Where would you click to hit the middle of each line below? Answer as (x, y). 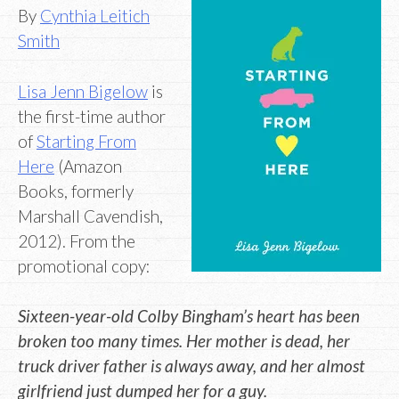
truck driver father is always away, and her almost (191, 366)
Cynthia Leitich (95, 16)
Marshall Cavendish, (90, 216)
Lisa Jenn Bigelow (83, 91)
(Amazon (88, 166)
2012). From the (77, 240)
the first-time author (92, 116)
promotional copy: (84, 265)
